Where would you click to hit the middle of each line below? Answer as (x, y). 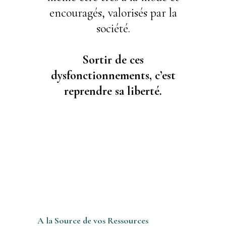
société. (113, 28)
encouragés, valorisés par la (113, 13)
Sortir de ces (113, 60)
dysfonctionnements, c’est (113, 75)
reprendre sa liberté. (113, 91)
